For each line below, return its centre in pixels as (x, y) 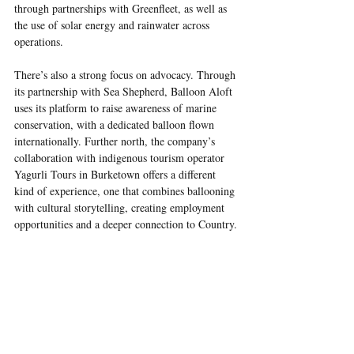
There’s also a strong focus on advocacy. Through (126, 74)
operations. (39, 41)
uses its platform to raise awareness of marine (117, 107)
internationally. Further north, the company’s (116, 141)
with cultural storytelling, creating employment (121, 207)
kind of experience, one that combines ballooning (126, 190)
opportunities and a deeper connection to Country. (126, 224)
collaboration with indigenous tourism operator (121, 157)
